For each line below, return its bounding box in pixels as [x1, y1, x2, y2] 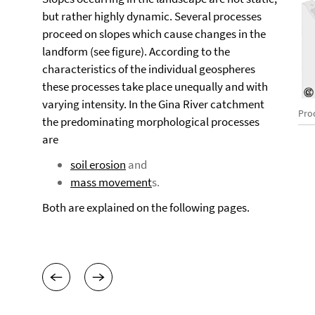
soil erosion [70, 157, 126, 172]
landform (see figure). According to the [42, 44, 230, 59]
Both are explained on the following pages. [42, 200, 250, 215]
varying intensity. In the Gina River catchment [42, 96, 264, 112]
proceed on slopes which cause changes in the [42, 26, 266, 41]
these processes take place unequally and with [42, 79, 268, 94]
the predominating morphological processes [42, 114, 259, 129]
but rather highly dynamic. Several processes [42, 8, 262, 24]
